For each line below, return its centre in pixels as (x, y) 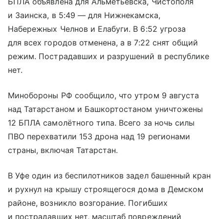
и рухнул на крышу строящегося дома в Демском (106, 189)
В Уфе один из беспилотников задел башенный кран (109, 176)
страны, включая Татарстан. (63, 150)
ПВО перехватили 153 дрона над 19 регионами (99, 137)
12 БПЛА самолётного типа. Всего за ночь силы (101, 123)
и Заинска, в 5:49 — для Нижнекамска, (84, 15)
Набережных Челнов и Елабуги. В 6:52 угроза (97, 29)
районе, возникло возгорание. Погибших (88, 203)
